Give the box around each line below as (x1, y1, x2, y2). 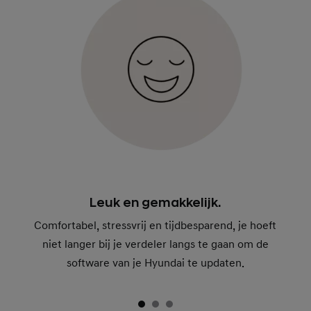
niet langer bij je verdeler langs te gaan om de (42, 237, 269, 252)
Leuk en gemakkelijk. (90, 195, 221, 212)
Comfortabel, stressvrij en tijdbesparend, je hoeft (34, 219, 277, 233)
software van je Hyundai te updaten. (66, 256, 244, 271)
